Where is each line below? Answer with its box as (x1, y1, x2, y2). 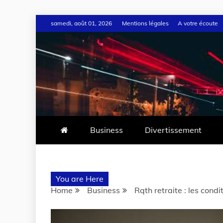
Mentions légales (122, 19, 169, 27)
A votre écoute (178, 19, 218, 27)
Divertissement (145, 125, 202, 135)
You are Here (56, 174, 104, 184)
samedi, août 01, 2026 (51, 19, 112, 27)
